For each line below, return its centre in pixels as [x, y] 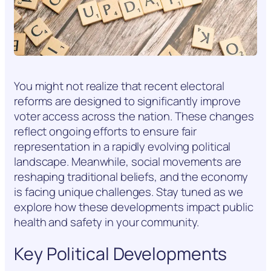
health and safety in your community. [107, 222]
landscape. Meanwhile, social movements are [128, 162]
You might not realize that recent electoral [119, 86]
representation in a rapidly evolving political [122, 147]
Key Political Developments [121, 253]
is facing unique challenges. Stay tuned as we [129, 192]
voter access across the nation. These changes [134, 116]
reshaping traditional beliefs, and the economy [131, 177]
